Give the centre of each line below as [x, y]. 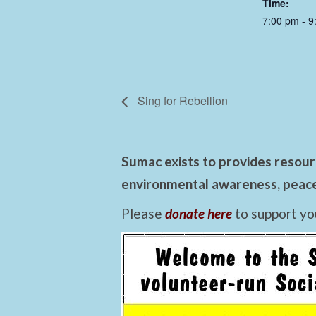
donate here [199, 213]
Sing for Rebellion [181, 100]
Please [143, 213]
